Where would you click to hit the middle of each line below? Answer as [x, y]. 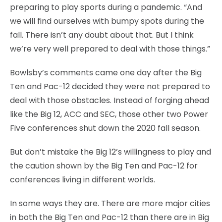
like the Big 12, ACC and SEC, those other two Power [109, 114]
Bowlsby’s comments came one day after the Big [106, 73]
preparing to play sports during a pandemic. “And [106, 7]
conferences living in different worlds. [83, 180]
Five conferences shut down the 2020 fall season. [105, 128]
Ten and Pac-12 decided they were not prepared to [110, 87]
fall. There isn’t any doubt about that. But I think [102, 35]
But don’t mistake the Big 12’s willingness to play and [111, 152]
